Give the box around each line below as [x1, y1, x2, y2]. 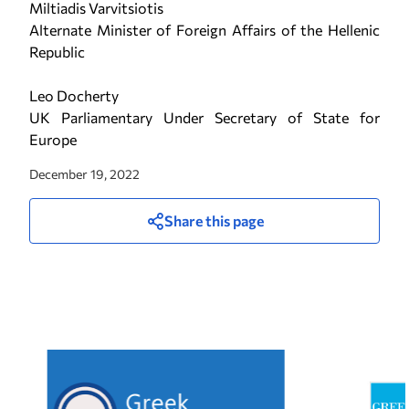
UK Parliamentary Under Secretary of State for [29, 109, 380, 126]
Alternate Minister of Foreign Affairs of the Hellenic [29, 21, 380, 38]
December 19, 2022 [29, 166, 140, 182]
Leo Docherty [29, 87, 119, 104]
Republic [29, 43, 85, 60]
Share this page [163, 212, 264, 229]
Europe [29, 131, 77, 148]
